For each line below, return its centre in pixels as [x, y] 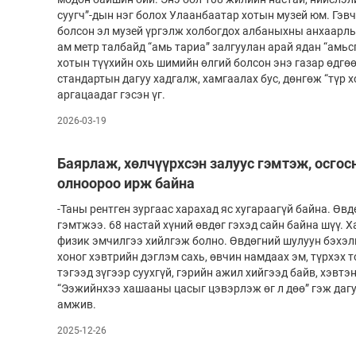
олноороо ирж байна [126, 184]
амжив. [77, 305]
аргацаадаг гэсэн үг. [111, 95]
